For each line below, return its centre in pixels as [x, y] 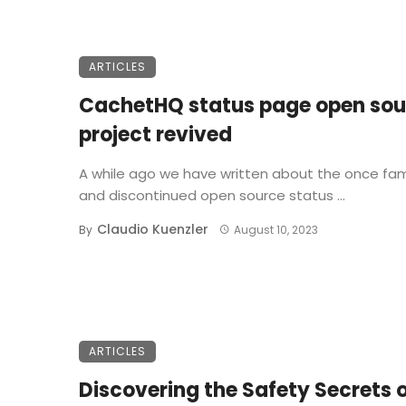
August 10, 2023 [275, 229]
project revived [155, 134]
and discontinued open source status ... [212, 195]
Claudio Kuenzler [153, 229]
